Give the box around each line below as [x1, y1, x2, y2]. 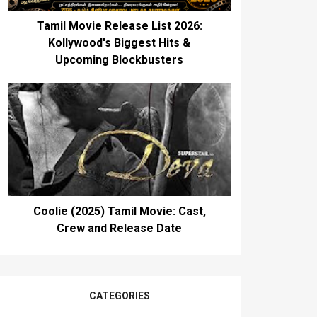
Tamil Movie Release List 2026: [36, 19, 202, 33]
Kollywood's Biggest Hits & [48, 36, 190, 50]
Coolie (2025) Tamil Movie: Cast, [33, 204, 206, 218]
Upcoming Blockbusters [55, 53, 183, 67]
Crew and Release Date [57, 221, 182, 235]
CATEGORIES [88, 290, 150, 301]
